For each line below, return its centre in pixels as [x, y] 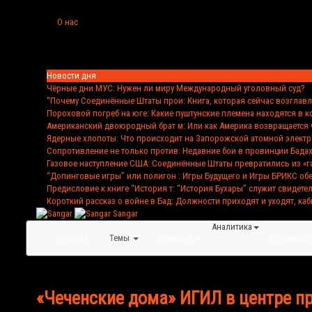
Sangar [125, 213]
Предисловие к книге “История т [110, 188]
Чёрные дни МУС [80, 88]
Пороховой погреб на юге [97, 113]
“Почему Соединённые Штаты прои [115, 100]
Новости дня [71, 75]
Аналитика [232, 227]
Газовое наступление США [97, 163]
